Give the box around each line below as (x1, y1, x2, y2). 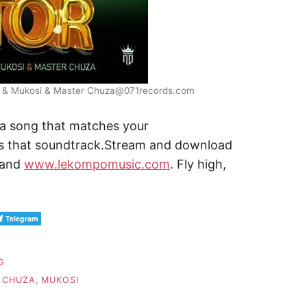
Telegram (5, 213, 38, 224)
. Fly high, (170, 157, 226, 172)
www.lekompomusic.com (24, 157, 170, 172)
